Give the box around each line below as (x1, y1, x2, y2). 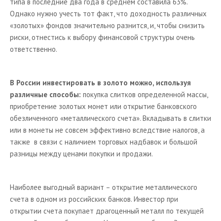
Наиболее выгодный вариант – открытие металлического (10, 183, 197, 192)
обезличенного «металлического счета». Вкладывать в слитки (10, 113, 211, 123)
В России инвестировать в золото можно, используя (10, 78, 191, 87)
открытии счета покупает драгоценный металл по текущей (10, 206, 204, 216)
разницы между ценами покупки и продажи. (10, 149, 153, 158)
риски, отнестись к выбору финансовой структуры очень (10, 33, 195, 42)
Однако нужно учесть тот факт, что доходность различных (10, 9, 207, 18)
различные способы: (10, 90, 81, 99)
